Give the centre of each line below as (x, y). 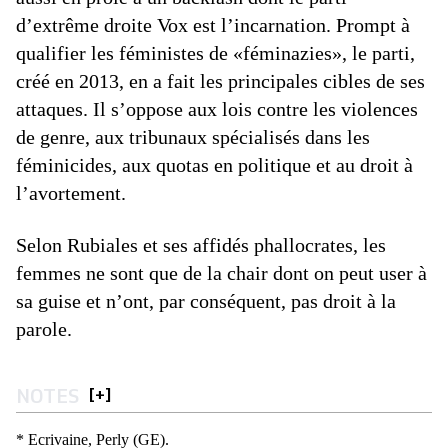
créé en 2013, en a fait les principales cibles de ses (220, 81)
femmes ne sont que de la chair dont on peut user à (221, 273)
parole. (44, 329)
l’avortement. (71, 193)
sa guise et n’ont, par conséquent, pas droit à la (206, 301)
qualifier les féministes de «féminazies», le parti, (215, 53)
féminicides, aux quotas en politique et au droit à (214, 165)
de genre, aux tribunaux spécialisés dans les (193, 137)
